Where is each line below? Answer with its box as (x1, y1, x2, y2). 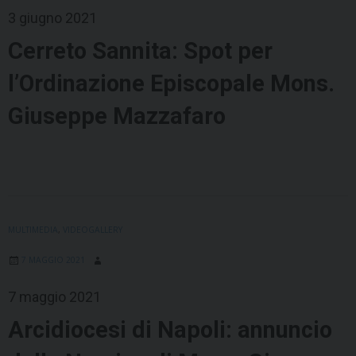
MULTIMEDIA (8, 224, 58, 236)
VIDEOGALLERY (63, 224, 122, 236)
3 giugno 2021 (8, 10, 97, 27)
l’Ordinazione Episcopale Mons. (8, 70, 335, 98)
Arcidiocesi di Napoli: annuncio (8, 316, 332, 344)
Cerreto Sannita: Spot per (8, 37, 273, 65)
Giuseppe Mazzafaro (8, 103, 226, 130)
